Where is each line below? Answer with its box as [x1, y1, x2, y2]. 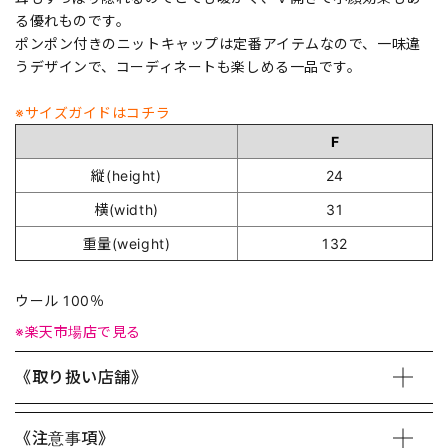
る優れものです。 [15, 11, 131, 29]
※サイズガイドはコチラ [15, 103, 171, 121]
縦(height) [91, 166, 162, 184]
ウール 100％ [15, 291, 105, 309]
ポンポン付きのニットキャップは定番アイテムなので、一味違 [15, 34, 421, 52]
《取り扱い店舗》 [15, 366, 148, 387]
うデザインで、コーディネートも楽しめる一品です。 [15, 57, 362, 75]
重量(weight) [82, 234, 171, 252]
